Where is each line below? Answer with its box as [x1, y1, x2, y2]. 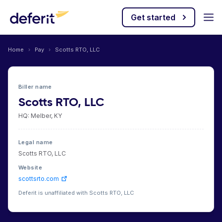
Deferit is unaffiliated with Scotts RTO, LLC [18, 189, 134, 196]
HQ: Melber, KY [18, 112, 62, 119]
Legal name [18, 139, 53, 146]
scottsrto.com [18, 175, 59, 182]
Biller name [18, 83, 52, 90]
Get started [131, 12, 175, 22]
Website [18, 164, 43, 171]
